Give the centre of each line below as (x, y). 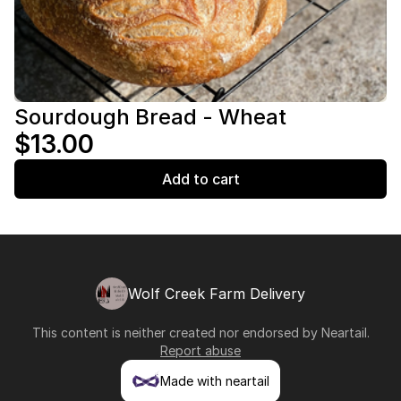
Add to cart (200, 179)
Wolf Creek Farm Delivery (217, 294)
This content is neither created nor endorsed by (176, 333)
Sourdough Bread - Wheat (150, 117)
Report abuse (200, 350)
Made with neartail (215, 381)
